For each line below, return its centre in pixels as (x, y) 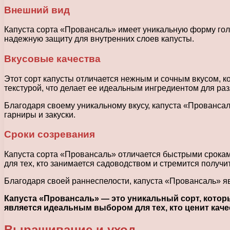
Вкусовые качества (52, 59)
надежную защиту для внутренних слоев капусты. (99, 39)
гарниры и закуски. (40, 114)
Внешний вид (37, 10)
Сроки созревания (50, 135)
